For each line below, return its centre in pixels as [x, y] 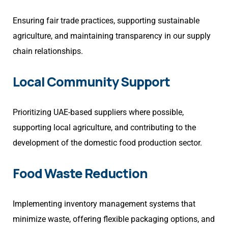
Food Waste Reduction [80, 174]
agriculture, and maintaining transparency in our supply [112, 36]
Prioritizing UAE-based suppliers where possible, [98, 112]
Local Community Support [91, 82]
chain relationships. [48, 51]
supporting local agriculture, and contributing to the [104, 128]
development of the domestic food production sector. [107, 143]
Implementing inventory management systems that [104, 204]
